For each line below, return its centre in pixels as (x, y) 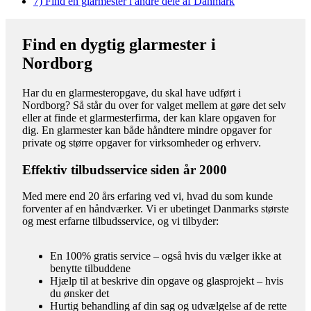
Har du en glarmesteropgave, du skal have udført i (132, 92)
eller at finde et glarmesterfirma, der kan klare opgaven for (149, 117)
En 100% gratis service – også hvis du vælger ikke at (166, 256)
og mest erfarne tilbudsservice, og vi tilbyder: (120, 221)
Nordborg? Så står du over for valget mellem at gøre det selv (154, 105)
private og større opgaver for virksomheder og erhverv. (142, 142)
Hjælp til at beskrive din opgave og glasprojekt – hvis (167, 281)
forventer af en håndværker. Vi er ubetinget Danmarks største (155, 209)
